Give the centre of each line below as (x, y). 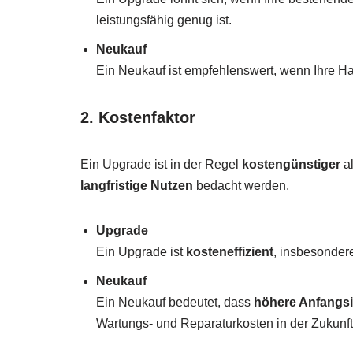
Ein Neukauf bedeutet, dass (175, 303)
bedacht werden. (241, 186)
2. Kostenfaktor (138, 118)
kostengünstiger (291, 165)
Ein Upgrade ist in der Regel (161, 165)
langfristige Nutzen (137, 186)
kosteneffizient (230, 252)
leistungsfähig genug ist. (164, 20)
